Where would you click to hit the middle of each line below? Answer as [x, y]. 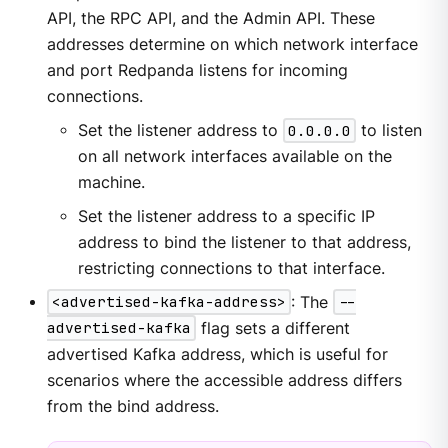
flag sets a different [272, 328]
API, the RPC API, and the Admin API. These [210, 19]
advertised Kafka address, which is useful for [217, 354]
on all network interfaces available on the [234, 157]
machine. [111, 183]
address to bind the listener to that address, [244, 242]
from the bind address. [132, 406]
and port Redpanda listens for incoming [197, 71]
